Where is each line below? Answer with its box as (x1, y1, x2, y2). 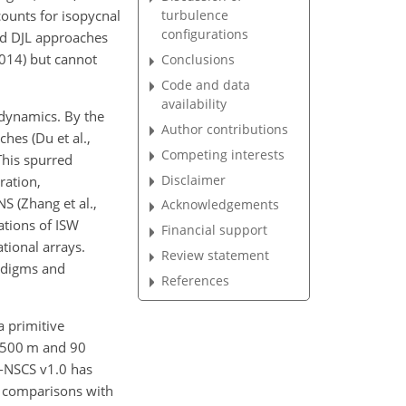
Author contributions (161, 120, 289, 138)
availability (161, 94, 227, 112)
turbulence (161, 6, 229, 24)
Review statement (161, 246, 270, 265)
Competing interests (161, 145, 285, 163)
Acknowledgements (161, 196, 280, 214)
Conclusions (161, 51, 236, 69)
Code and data (161, 75, 251, 93)
